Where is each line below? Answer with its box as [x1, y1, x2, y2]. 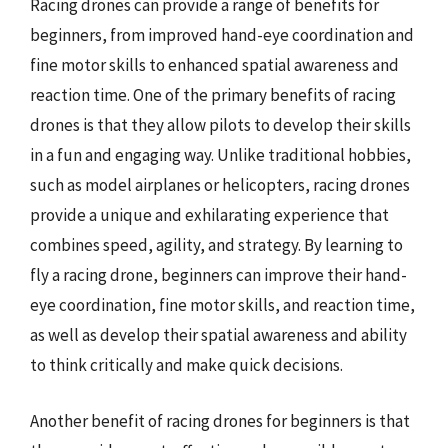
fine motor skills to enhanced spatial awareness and [30, 54, 399, 76]
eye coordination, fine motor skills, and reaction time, [30, 294, 415, 316]
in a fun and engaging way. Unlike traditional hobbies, [30, 144, 411, 166]
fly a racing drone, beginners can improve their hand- [30, 264, 407, 286]
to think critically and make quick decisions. [30, 354, 343, 376]
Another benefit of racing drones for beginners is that [30, 409, 410, 432]
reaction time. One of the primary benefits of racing [30, 84, 396, 106]
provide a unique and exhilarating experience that [30, 204, 389, 226]
